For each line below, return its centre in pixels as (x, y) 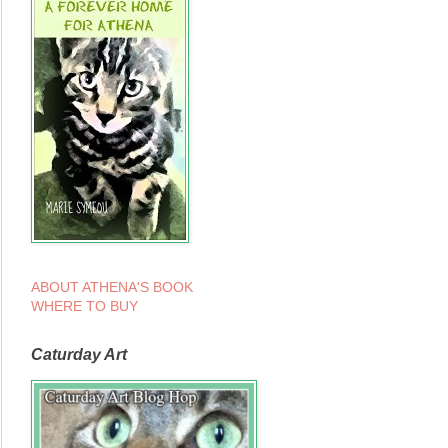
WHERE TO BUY (84, 306)
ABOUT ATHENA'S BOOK (112, 287)
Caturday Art (79, 355)
